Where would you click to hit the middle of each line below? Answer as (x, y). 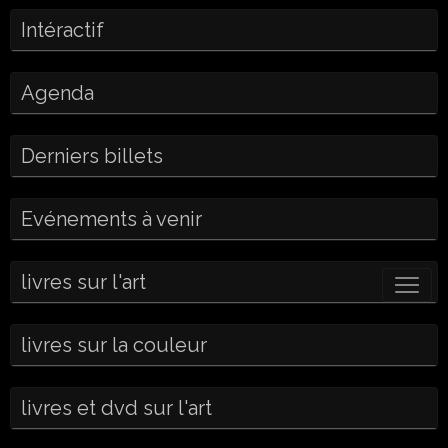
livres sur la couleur (114, 345)
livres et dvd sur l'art (116, 408)
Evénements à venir (111, 219)
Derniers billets (92, 156)
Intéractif (62, 30)
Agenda (57, 93)
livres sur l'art (83, 282)
